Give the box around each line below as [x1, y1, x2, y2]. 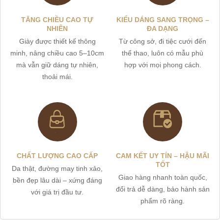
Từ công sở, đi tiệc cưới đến [119, 37, 207, 46]
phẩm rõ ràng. [140, 197, 185, 205]
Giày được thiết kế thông [19, 37, 96, 46]
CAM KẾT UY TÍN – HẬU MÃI [116, 152, 210, 160]
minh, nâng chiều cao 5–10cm [10, 49, 105, 57]
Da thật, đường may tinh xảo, [12, 165, 103, 173]
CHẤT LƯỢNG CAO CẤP [17, 152, 98, 160]
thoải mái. [42, 73, 73, 81]
